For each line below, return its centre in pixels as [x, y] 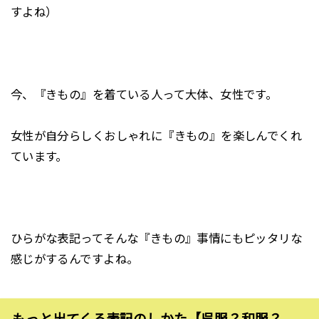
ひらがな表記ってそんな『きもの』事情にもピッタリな [156, 239]
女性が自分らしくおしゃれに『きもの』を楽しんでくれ [156, 136]
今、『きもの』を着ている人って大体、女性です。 [144, 94]
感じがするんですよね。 [74, 260]
